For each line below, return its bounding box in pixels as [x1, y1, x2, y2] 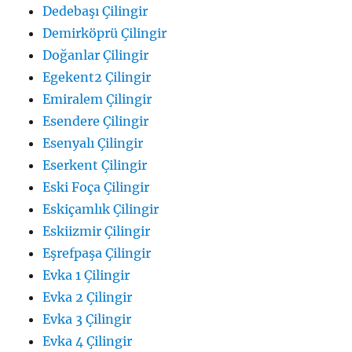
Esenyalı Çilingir [42, 134, 144, 151]
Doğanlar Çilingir [42, 46, 149, 63]
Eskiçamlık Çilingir [42, 200, 159, 217]
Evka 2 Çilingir [42, 288, 133, 305]
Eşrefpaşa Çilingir [42, 244, 152, 261]
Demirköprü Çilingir [42, 24, 167, 41]
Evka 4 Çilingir [42, 332, 133, 349]
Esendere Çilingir [42, 112, 149, 129]
